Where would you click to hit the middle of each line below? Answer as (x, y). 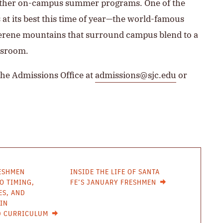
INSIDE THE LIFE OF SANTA (115, 172)
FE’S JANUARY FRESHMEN (113, 183)
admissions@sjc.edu (136, 75)
